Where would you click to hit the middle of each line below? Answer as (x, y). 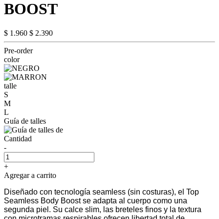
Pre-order (18, 50)
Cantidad (18, 138)
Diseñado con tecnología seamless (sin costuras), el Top (101, 192)
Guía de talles (25, 121)
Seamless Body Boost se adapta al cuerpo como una (96, 200)
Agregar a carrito (30, 175)
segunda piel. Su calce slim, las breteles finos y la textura (103, 209)
